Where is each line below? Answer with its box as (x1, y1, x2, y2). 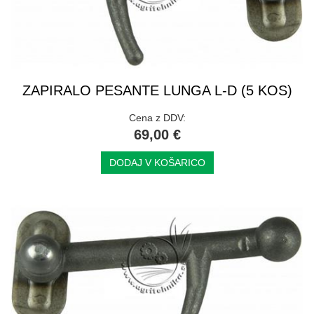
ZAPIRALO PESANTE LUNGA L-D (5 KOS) (22, 83, 292, 99)
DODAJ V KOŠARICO (109, 157, 205, 169)
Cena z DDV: (128, 112, 186, 124)
